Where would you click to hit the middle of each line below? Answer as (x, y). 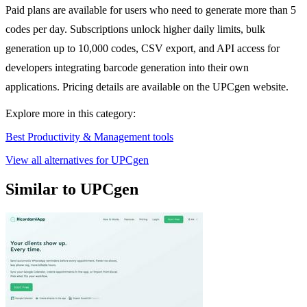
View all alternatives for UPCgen (77, 160)
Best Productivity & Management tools (89, 137)
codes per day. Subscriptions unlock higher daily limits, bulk (135, 29)
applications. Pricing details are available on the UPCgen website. (147, 87)
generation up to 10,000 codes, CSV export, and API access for (143, 49)
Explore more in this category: (71, 114)
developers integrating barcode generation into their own (127, 68)
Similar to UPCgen (72, 189)
